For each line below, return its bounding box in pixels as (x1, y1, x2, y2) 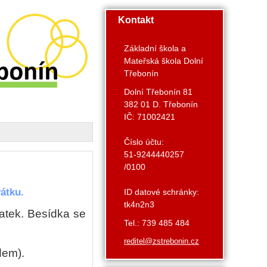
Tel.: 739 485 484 (124, 218, 190, 228)
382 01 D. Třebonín (124, 100, 198, 109)
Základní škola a (124, 44, 186, 53)
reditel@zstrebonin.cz (124, 237, 199, 246)
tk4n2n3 (124, 200, 154, 209)
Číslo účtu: (124, 137, 164, 147)
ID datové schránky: (124, 187, 199, 197)
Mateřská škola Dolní (124, 56, 203, 66)
